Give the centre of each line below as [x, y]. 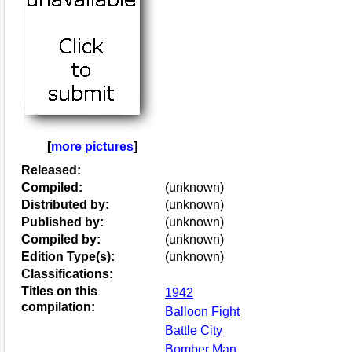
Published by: [62, 222]
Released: [51, 170]
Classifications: [67, 273]
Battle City [194, 330]
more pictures [92, 146]
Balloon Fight [202, 311]
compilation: [58, 306]
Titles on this [59, 291]
